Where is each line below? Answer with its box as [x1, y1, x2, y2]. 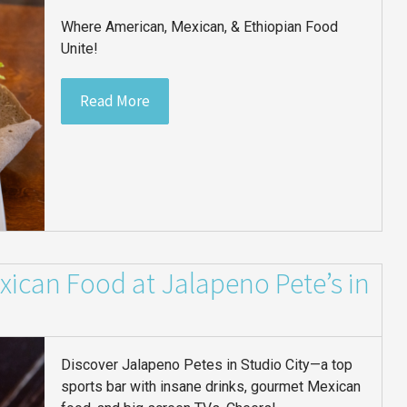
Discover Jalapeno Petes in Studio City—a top [61, 355, 353, 373]
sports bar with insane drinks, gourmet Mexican [61, 377, 362, 395]
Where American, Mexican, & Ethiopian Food [61, 17, 339, 35]
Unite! [61, 39, 99, 57]
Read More [80, 90, 151, 111]
